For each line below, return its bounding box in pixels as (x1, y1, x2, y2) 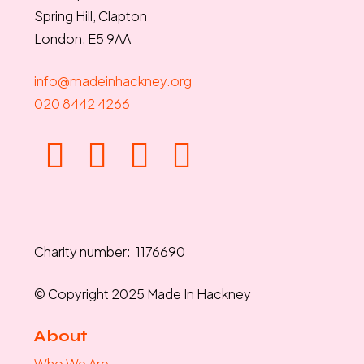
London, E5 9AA (33, 30, 131, 48)
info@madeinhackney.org (33, 72, 192, 90)
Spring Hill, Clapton (33, 7, 147, 25)
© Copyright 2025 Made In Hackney (33, 285, 251, 303)
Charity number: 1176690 (33, 243, 185, 261)
